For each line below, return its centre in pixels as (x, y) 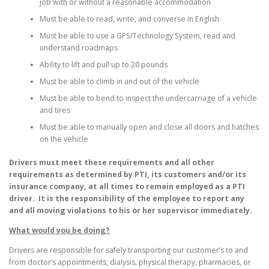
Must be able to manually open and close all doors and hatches (149, 127)
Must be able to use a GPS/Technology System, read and (137, 36)
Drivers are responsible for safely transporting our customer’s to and (128, 250)
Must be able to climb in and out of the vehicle (119, 82)
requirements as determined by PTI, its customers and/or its (128, 174)
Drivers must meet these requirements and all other (112, 162)
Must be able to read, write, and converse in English (129, 19)
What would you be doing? (59, 230)
